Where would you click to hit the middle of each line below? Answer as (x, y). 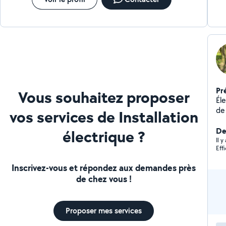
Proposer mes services (104, 210)
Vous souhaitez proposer (104, 97)
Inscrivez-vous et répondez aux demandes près (104, 167)
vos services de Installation (104, 117)
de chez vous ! (104, 179)
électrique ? (104, 136)
